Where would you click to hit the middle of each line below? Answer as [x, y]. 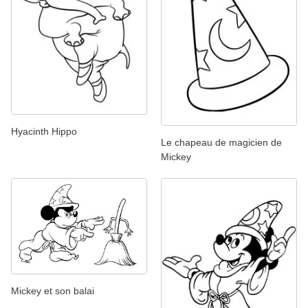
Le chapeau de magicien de [221, 142]
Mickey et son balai [53, 291]
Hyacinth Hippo [44, 131]
